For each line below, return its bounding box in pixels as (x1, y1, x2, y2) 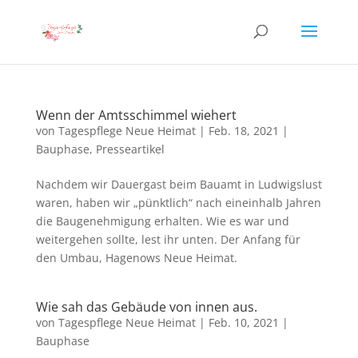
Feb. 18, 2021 (208, 123, 279, 138)
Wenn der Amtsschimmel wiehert (35, 106, 237, 124)
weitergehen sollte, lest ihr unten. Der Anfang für (35, 232, 300, 247)
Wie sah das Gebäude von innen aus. (35, 298, 257, 316)
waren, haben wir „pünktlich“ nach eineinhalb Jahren (35, 195, 321, 210)
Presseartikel (95, 141, 165, 157)
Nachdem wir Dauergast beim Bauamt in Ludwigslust (35, 177, 322, 192)
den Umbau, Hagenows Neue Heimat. (35, 250, 237, 265)
